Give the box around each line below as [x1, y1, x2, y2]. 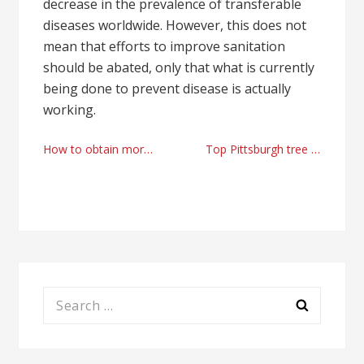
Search [42, 288, 84, 305]
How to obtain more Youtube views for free [43, 141, 145, 157]
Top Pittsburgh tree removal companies [205, 141, 311, 157]
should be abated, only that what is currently [43, 58, 315, 76]
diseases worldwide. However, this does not [43, 16, 307, 34]
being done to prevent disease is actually [43, 80, 292, 97]
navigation [42, 169, 178, 204]
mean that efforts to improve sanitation [43, 37, 286, 55]
